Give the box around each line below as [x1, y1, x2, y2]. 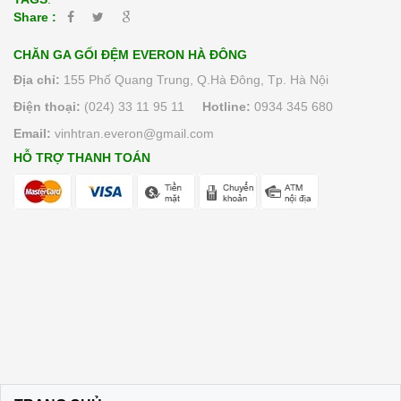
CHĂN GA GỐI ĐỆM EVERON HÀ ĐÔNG [13, 47, 247, 62]
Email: [13, 125, 51, 141]
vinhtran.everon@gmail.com [55, 125, 214, 141]
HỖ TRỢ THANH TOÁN [13, 149, 150, 165]
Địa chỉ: [13, 72, 60, 87]
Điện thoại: [13, 98, 81, 114]
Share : [13, 9, 56, 24]
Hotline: [202, 98, 251, 114]
